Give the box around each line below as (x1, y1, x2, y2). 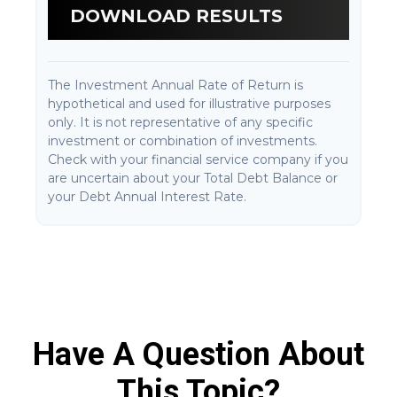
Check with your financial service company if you (48, 152, 348, 167)
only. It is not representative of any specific (48, 114, 313, 130)
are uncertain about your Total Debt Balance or (48, 170, 338, 186)
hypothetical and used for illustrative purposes (48, 96, 331, 112)
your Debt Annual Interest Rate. (48, 189, 246, 205)
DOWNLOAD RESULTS (70, 5, 283, 27)
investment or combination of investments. (48, 133, 317, 149)
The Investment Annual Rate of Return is (48, 77, 303, 93)
